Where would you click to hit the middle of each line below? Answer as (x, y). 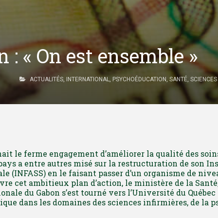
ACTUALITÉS (46, 79)
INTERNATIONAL (88, 79)
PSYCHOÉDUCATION (139, 79)
